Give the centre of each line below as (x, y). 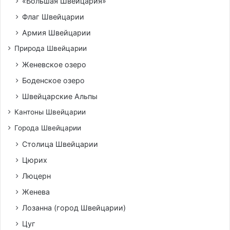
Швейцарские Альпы (60, 96)
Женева (36, 191)
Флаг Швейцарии (53, 16)
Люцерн (36, 176)
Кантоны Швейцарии (50, 112)
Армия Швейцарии (56, 32)
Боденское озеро (53, 80)
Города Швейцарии (48, 128)
